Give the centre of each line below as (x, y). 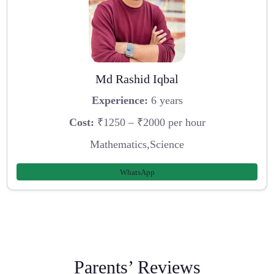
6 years (165, 101)
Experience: (120, 101)
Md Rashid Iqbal (137, 79)
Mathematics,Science (137, 144)
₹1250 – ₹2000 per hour (150, 123)
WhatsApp (137, 172)
